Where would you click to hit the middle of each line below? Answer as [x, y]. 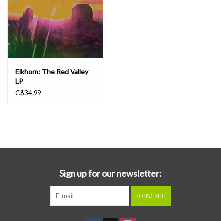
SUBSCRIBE [151, 196]
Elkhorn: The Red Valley [52, 72]
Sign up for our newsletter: [110, 173]
